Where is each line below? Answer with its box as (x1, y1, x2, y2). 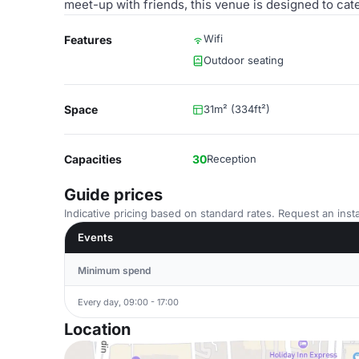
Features (64, 33, 112, 46)
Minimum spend (78, 264, 151, 276)
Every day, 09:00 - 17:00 (78, 296, 179, 308)
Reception (207, 152, 256, 165)
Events (78, 231, 113, 244)
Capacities (64, 152, 122, 166)
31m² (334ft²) (204, 103, 270, 115)
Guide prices (64, 185, 163, 204)
